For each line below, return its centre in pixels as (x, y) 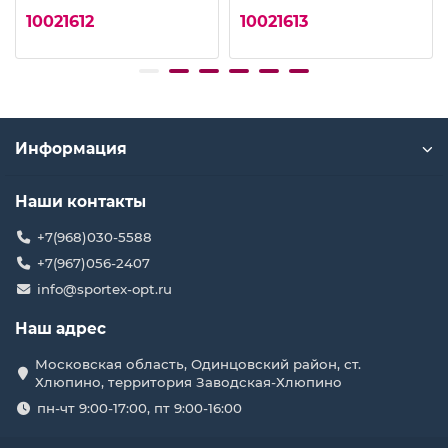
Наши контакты (80, 202)
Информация (71, 149)
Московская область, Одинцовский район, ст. (198, 364)
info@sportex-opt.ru (104, 289)
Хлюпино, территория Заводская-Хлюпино (188, 382)
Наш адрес (60, 329)
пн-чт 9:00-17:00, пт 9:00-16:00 (139, 408)
